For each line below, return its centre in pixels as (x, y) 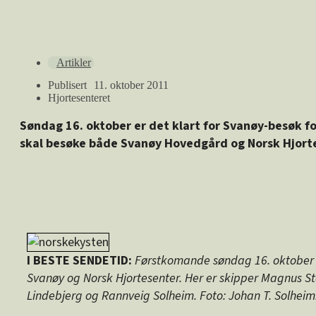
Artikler (74, 62)
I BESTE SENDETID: (79, 260)
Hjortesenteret (79, 97)
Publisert (67, 85)
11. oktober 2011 (131, 85)
